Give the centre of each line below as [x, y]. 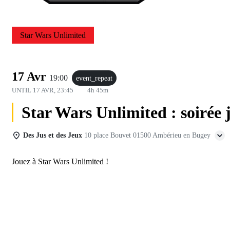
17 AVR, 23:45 [54, 90]
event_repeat [94, 78]
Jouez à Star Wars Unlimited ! [60, 161]
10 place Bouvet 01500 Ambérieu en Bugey [147, 135]
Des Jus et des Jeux [53, 135]
